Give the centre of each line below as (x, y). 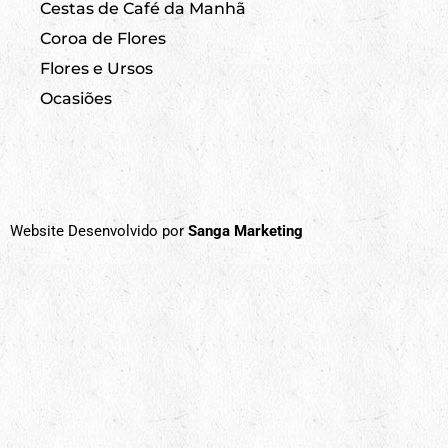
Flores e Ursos (96, 68)
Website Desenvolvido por (99, 230)
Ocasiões (76, 98)
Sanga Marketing (245, 230)
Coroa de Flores (103, 38)
